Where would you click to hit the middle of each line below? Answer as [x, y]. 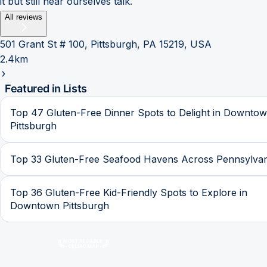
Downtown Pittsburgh [60, 206]
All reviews [24, 17]
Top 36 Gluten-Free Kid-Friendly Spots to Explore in [129, 193]
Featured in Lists [46, 89]
